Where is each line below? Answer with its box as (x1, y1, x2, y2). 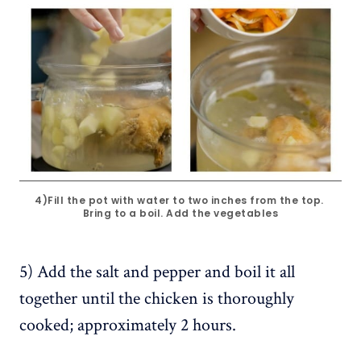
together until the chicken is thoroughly (19, 286, 294, 310)
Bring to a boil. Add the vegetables (82, 205, 279, 220)
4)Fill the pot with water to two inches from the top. (35, 193, 324, 207)
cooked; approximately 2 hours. (19, 313, 236, 337)
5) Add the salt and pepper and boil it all (19, 259, 295, 284)
